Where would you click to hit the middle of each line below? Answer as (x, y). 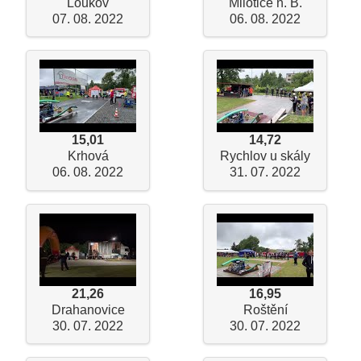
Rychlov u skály (265, 156)
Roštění (265, 309)
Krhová (88, 156)
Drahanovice (88, 309)
